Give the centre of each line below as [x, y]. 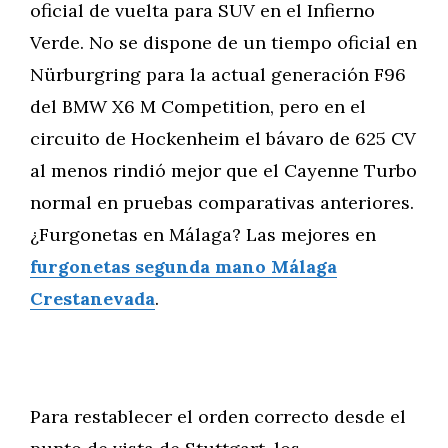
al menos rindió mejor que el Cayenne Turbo [223, 170]
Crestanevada [92, 298]
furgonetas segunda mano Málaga [183, 266]
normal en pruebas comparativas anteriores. [222, 202]
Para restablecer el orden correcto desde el [218, 416]
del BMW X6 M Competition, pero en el [198, 106]
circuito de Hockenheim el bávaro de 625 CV [223, 138]
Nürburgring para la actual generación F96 [218, 74]
